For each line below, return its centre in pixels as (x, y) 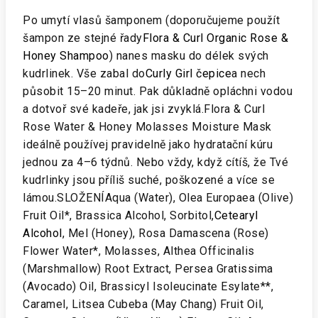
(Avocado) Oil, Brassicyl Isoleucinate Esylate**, (148, 286)
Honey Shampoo (66, 56)
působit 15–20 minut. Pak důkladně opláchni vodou (158, 91)
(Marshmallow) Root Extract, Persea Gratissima (148, 269)
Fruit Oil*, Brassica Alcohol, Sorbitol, (119, 215)
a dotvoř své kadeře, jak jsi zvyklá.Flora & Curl (144, 109)
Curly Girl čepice (188, 73)
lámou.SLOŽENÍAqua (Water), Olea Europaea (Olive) (158, 198)
